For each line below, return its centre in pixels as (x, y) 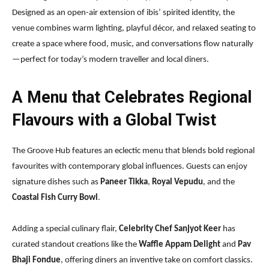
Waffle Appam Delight (180, 245)
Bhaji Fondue (36, 261)
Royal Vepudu (177, 183)
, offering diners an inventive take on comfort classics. (157, 261)
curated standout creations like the (75, 245)
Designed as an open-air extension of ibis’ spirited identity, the (123, 13)
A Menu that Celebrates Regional (132, 98)
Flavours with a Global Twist (114, 120)
